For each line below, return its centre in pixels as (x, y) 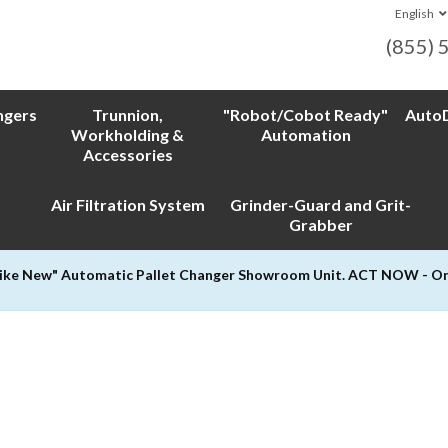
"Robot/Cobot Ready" (305, 114)
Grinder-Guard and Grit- (320, 204)
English (414, 13)
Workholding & (127, 134)
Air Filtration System (127, 204)
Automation (305, 134)
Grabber (320, 224)
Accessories (127, 154)
